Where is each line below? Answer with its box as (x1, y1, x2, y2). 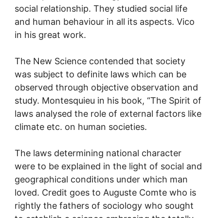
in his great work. (15, 29, 86, 40)
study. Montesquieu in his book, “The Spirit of (15, 95, 201, 106)
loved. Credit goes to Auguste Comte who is (15, 187, 196, 198)
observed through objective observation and (15, 82, 198, 92)
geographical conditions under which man (15, 174, 188, 184)
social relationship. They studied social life (15, 3, 187, 14)
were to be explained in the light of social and (15, 161, 202, 171)
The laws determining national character (15, 147, 182, 158)
